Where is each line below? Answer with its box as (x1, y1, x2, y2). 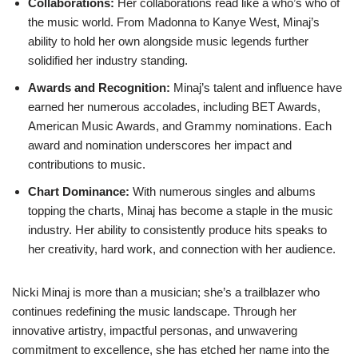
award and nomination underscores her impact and (28, 138, 292, 152)
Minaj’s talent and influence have (170, 81, 342, 94)
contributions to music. (28, 157, 145, 171)
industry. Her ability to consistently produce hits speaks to (28, 223, 327, 237)
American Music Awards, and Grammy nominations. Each (28, 119, 332, 133)
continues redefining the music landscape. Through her (12, 304, 296, 318)
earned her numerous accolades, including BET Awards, (28, 100, 320, 113)
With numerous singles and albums (129, 185, 316, 198)
